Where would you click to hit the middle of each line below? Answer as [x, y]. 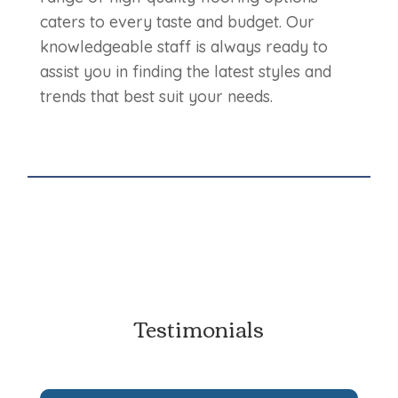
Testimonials [199, 328]
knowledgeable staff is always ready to [183, 47]
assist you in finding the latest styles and [185, 72]
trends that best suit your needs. [156, 97]
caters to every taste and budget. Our [177, 22]
